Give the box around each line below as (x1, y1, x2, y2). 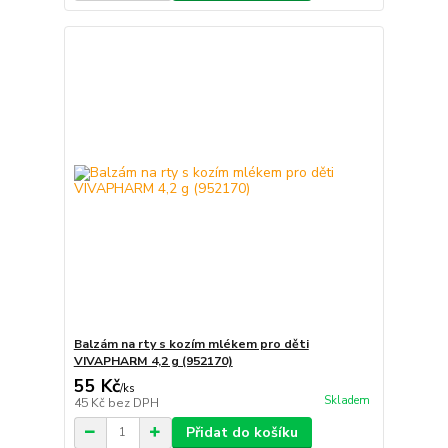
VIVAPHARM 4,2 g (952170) (73, 352, 233, 369)
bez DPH (107, 394, 159, 411)
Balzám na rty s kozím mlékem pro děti (73, 335, 309, 352)
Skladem (323, 392, 370, 408)
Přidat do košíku (185, 422, 298, 442)
